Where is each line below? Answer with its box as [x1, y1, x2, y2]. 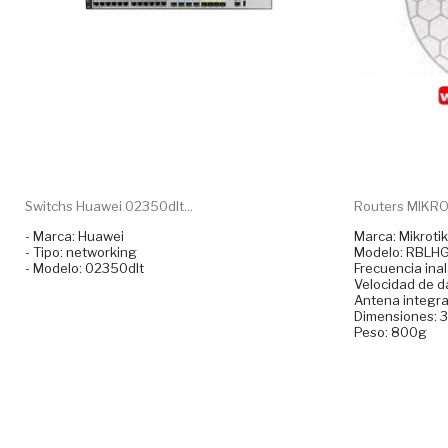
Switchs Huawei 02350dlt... [25, 197, 193, 214]
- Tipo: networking [25, 243, 137, 260]
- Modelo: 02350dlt [25, 259, 144, 276]
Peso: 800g [353, 323, 427, 340]
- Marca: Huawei [25, 227, 124, 244]
